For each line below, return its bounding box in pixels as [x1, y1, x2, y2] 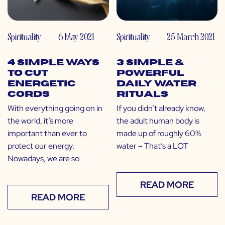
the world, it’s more [8, 116, 73, 127]
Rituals [116, 90, 168, 99]
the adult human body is [116, 116, 199, 127]
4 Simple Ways [8, 59, 99, 67]
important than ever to [8, 128, 87, 139]
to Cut [8, 69, 48, 78]
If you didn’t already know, [116, 103, 205, 114]
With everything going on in [8, 103, 102, 114]
